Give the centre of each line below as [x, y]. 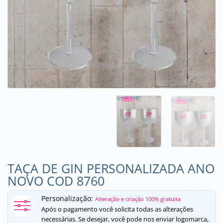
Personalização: [68, 198]
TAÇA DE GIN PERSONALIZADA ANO [111, 168]
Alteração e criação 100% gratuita [138, 199]
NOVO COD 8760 [56, 180]
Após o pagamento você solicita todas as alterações [117, 209]
